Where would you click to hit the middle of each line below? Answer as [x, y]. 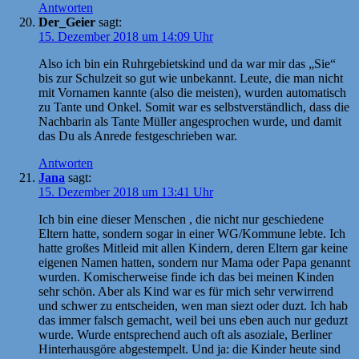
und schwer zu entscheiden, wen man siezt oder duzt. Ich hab [193, 305]
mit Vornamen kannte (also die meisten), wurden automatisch [192, 92]
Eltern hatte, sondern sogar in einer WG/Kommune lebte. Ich [192, 233]
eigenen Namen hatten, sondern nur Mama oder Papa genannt [194, 262]
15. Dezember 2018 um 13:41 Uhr [126, 192]
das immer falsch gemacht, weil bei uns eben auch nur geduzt [193, 320]
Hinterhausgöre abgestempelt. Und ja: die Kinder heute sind [190, 349]
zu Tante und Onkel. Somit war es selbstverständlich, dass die [194, 107]
